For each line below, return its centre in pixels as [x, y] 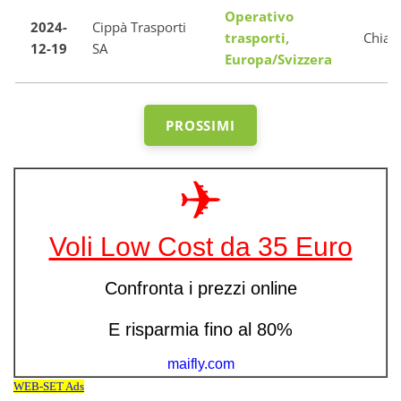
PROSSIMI [200, 125]
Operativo [259, 16]
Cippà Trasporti [139, 27]
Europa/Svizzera [278, 59]
